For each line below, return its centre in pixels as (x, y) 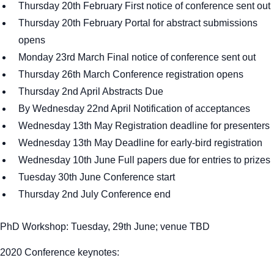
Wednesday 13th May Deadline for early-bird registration (140, 143)
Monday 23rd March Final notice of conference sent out (137, 57)
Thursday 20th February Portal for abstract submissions (138, 23)
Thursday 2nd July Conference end (94, 194)
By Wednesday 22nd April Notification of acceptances (134, 109)
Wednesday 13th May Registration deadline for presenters (144, 126)
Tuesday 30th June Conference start (97, 177)
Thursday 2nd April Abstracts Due (91, 91)
